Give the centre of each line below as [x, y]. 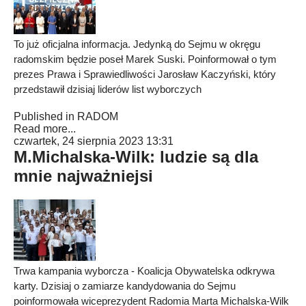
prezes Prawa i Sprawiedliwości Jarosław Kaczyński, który [145, 74]
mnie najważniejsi [83, 176]
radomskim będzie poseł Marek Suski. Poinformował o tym [145, 59]
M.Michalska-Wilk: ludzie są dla [136, 157]
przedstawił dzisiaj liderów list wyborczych [108, 89]
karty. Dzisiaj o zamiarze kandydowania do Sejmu [125, 286]
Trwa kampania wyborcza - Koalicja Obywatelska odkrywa [144, 271]
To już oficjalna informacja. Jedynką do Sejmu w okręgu [137, 44]
